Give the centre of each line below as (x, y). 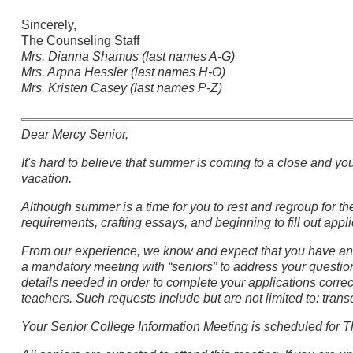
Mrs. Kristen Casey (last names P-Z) (121, 88)
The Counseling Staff (80, 41)
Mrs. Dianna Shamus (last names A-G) (128, 56)
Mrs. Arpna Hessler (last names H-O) (123, 72)
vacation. (46, 178)
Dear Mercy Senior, (74, 134)
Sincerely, (48, 25)
